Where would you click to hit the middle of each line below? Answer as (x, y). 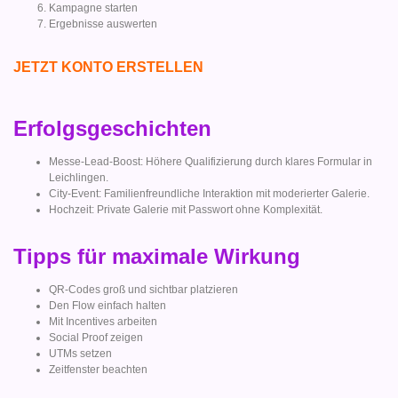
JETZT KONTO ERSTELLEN (108, 68)
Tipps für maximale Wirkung (157, 257)
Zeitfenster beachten (98, 370)
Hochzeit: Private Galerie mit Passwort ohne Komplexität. (186, 209)
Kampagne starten (93, 8)
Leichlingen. (79, 177)
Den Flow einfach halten (107, 306)
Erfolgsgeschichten (112, 128)
